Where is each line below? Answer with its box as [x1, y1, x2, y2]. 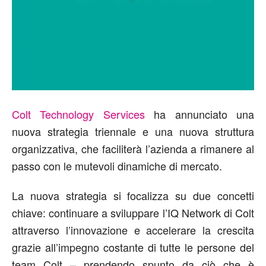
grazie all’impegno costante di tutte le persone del [12, 239, 254, 255]
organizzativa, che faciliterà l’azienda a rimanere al [12, 141, 254, 156]
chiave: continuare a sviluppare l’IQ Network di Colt [12, 205, 254, 220]
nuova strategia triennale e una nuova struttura [12, 123, 254, 139]
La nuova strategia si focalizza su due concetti [12, 188, 254, 203]
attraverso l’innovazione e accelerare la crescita [12, 222, 254, 237]
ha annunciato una [144, 106, 255, 122]
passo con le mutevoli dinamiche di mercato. [12, 158, 222, 173]
